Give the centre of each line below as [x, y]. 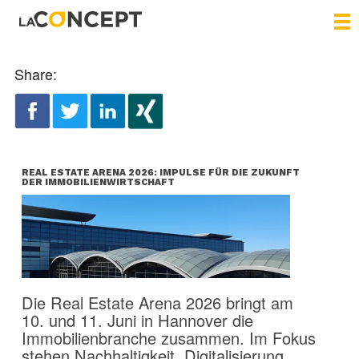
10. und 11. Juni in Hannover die [137, 321]
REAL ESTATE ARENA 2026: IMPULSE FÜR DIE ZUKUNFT [160, 172]
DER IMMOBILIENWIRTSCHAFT [98, 182]
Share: [35, 74]
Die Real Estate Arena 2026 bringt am [157, 303]
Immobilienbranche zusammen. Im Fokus [168, 338]
